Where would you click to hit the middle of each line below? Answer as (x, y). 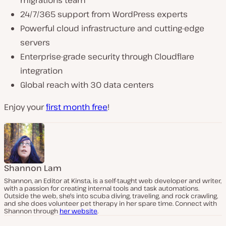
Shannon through (32, 211)
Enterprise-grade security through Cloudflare (107, 56)
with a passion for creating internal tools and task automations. (102, 188)
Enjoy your (25, 107)
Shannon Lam (33, 168)
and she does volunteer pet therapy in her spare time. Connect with (110, 203)
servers (35, 42)
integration (41, 70)
